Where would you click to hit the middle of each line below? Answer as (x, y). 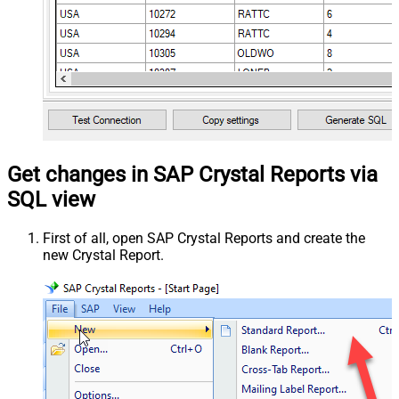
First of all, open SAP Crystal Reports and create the (204, 238)
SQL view (51, 199)
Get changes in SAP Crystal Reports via (192, 174)
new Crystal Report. (103, 255)
